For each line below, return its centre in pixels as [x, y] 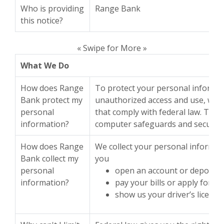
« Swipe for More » [112, 48]
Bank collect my [49, 158]
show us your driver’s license [169, 194]
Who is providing [52, 8]
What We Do [45, 65]
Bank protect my [51, 100]
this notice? [42, 20]
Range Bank [118, 8]
